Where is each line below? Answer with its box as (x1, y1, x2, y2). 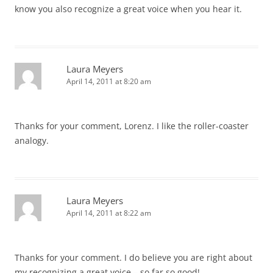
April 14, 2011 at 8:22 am (66, 208, 151, 218)
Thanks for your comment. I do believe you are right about (15, 252, 252, 263)
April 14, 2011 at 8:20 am (66, 76, 151, 87)
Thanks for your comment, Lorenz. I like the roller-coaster (15, 120, 249, 132)
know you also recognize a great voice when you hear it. (15, 3, 242, 15)
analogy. (15, 135, 49, 146)
